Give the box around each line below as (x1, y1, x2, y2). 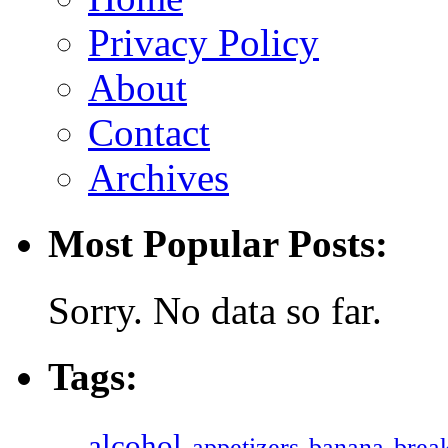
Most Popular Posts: (48, 222, 388, 266)
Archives (88, 156, 229, 200)
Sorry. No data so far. (48, 288, 382, 332)
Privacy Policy (88, 21, 319, 65)
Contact (88, 111, 210, 155)
